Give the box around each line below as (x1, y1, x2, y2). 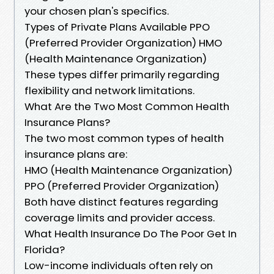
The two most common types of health (24, 130, 224, 146)
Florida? (24, 242, 65, 257)
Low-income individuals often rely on (24, 257, 213, 273)
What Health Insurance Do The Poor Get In (24, 226, 237, 241)
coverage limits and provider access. (24, 210, 215, 225)
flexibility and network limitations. (24, 83, 194, 98)
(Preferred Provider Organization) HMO (24, 35, 222, 50)
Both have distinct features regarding (24, 194, 218, 209)
